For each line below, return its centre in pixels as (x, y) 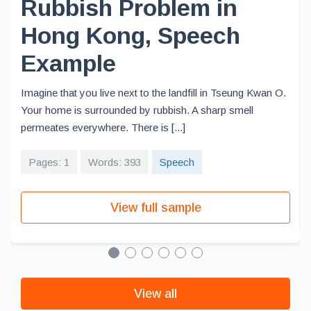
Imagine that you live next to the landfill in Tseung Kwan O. (153, 93)
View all (155, 294)
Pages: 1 (49, 162)
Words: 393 (115, 162)
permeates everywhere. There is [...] (103, 127)
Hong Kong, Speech (131, 35)
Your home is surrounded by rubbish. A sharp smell (137, 110)
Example (68, 63)
